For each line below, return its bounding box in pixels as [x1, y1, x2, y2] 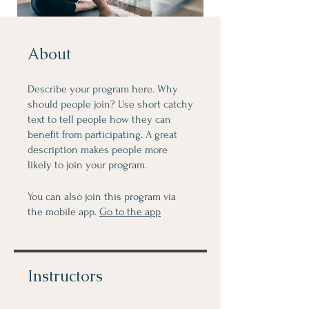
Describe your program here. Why [28, 83, 178, 95]
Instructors [28, 266, 103, 286]
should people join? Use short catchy [28, 98, 193, 110]
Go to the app [99, 206, 161, 218]
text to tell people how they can [28, 113, 171, 126]
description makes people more [28, 143, 168, 156]
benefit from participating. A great [28, 128, 177, 141]
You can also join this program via [28, 190, 176, 203]
